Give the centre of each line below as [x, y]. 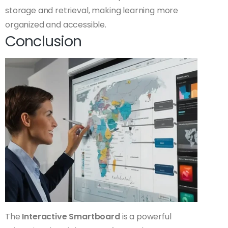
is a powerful [146, 217]
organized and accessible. [56, 25]
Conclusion [44, 41]
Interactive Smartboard [71, 217]
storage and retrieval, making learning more [92, 11]
